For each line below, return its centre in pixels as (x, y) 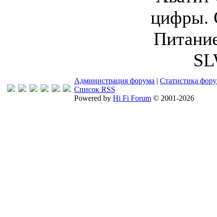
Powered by (93, 98)
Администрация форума (114, 81)
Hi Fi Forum (132, 98)
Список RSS (95, 89)
